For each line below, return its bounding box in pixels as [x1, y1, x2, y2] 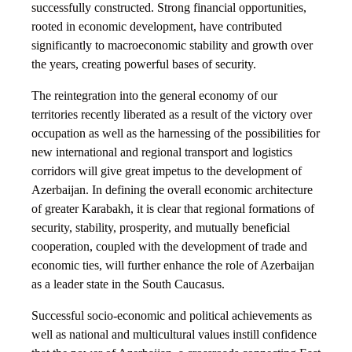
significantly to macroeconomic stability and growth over [31, 38, 313, 53]
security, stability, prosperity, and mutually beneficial [31, 221, 290, 235]
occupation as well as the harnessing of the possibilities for [31, 126, 320, 141]
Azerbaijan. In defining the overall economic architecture [31, 183, 313, 197]
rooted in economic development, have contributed [31, 20, 282, 34]
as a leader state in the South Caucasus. [31, 277, 225, 291]
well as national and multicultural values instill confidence [31, 328, 317, 342]
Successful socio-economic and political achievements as [31, 309, 312, 323]
